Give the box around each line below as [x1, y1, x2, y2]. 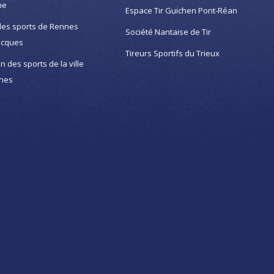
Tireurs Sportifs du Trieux [125, 48, 220, 59]
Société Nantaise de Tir [125, 26, 211, 38]
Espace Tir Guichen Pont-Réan [125, 5, 237, 17]
